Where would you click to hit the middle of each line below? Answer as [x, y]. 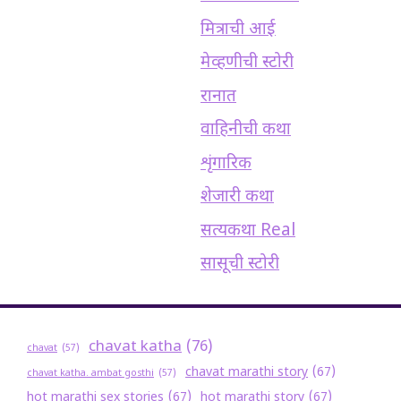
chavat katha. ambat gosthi [90, 374]
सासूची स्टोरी [240, 265]
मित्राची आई [238, 30]
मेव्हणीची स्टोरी [247, 64]
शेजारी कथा [237, 198]
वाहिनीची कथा [246, 131]
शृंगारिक [226, 164]
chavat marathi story [247, 373]
